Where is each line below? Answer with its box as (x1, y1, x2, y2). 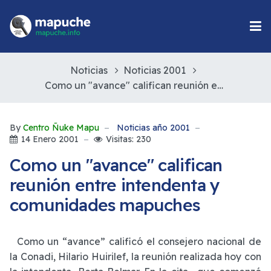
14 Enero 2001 (21, 134, 79, 145)
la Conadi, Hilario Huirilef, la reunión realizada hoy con (10, 250, 261, 263)
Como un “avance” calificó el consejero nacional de (10, 235, 261, 247)
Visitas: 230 (106, 134, 151, 145)
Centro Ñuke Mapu (23, 122, 99, 134)
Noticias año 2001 (117, 122, 190, 134)
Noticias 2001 (123, 64, 186, 76)
